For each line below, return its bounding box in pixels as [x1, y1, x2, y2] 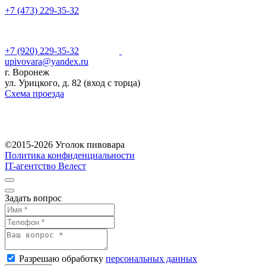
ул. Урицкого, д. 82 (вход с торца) [5, 77, 140, 88]
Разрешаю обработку [19, 253, 106, 264]
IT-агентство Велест [5, 160, 86, 171]
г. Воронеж [5, 66, 49, 77]
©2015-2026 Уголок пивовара [5, 139, 125, 150]
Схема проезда [5, 88, 64, 99]
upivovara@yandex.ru [5, 56, 88, 66]
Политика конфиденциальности [5, 150, 135, 160]
